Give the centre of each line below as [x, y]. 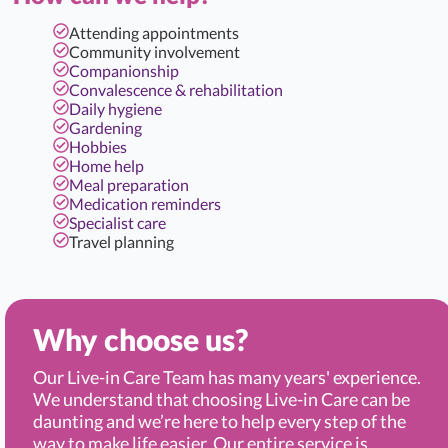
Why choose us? [140, 339]
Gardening [105, 127]
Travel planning [121, 241]
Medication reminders [145, 203]
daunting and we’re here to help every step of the [219, 421]
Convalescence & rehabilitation [176, 89]
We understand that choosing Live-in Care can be [221, 399]
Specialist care [117, 222]
